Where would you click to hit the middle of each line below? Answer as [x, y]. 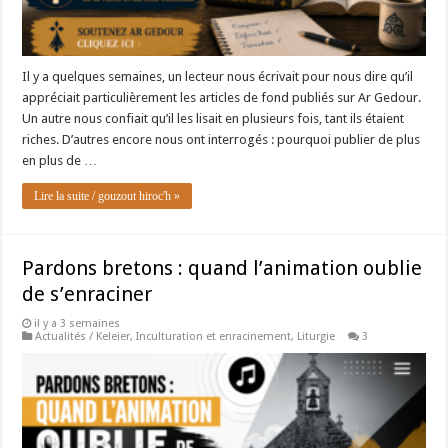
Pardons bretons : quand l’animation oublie [222, 268]
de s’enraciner [87, 294]
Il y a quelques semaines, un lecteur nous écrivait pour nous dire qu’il [218, 77]
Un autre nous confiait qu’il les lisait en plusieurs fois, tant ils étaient [213, 119]
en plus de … [60, 161]
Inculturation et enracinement [214, 337]
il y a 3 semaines [77, 324]
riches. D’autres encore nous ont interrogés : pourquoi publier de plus [221, 140]
